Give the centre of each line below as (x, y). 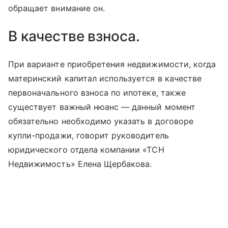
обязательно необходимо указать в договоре (101, 121)
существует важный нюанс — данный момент (102, 107)
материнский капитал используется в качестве (105, 79)
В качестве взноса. (74, 36)
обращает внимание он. (57, 8)
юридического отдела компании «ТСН (86, 150)
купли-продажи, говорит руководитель (89, 136)
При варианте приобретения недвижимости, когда (112, 64)
